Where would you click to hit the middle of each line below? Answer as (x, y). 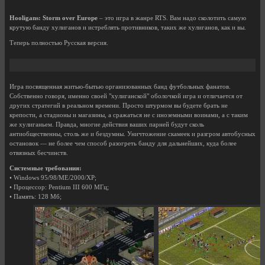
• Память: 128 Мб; (35, 197)
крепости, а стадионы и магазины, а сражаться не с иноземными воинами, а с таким (129, 115)
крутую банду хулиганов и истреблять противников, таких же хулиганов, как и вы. (128, 28)
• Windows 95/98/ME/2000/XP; (53, 178)
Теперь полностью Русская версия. (59, 43)
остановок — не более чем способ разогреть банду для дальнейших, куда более (123, 143)
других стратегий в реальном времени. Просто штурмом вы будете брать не (119, 106)
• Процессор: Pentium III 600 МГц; (59, 187)
